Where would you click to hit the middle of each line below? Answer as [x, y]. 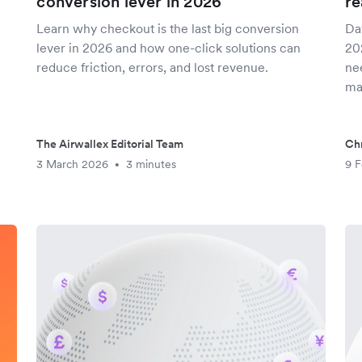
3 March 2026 [73, 164]
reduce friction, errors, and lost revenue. [153, 67]
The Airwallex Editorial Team [110, 144]
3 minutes [152, 164]
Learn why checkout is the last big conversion [168, 28]
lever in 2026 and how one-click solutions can [169, 48]
